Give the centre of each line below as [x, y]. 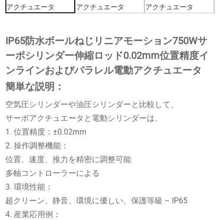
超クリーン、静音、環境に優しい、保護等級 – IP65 [97, 200]
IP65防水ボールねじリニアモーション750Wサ [107, 41]
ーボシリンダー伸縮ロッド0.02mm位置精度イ [107, 55]
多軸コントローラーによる [53, 173]
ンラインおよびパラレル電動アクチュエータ [104, 70]
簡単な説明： [35, 86]
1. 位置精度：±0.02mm [46, 132]
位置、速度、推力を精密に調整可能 [69, 159]
